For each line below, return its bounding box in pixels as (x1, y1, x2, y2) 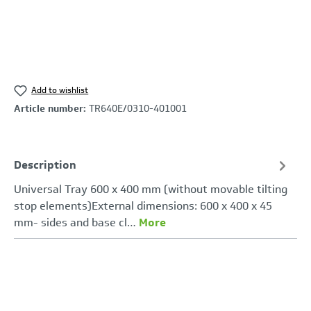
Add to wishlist (31, 83, 89, 96)
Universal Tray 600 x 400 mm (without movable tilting (14, 180, 287, 197)
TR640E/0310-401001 (89, 101, 187, 116)
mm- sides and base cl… (14, 214, 139, 230)
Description (14, 157, 76, 174)
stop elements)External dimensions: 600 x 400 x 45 (14, 197, 272, 214)
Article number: (14, 101, 89, 116)
